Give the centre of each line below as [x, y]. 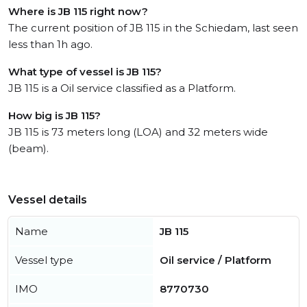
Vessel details [48, 200]
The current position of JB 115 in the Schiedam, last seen [153, 28]
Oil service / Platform [216, 260]
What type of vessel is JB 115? [85, 72]
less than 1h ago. [50, 44]
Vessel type [44, 260]
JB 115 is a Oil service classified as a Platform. [122, 88]
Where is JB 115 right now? [78, 11]
